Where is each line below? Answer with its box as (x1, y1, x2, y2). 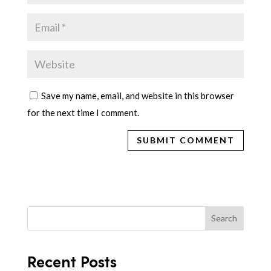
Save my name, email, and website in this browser (41, 90, 234, 102)
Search (211, 213, 238, 224)
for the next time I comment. (27, 107, 139, 119)
